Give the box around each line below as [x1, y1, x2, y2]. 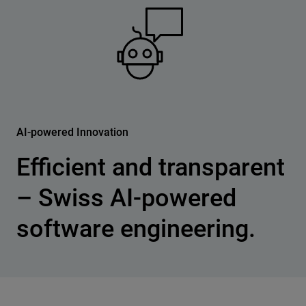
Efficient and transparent [16, 152, 285, 182]
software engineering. [16, 214, 255, 243]
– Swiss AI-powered [16, 183, 236, 212]
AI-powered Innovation [16, 125, 128, 139]
